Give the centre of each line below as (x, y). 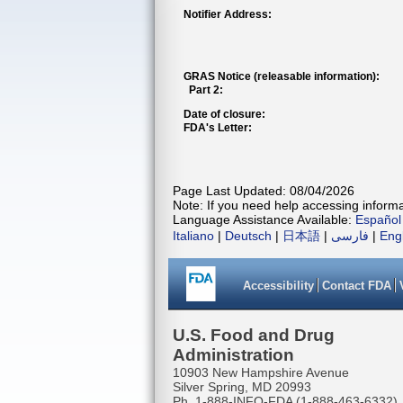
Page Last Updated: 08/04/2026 (264, 191)
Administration (233, 355)
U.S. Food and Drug (254, 335)
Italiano (193, 236)
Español (378, 219)
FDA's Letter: (218, 128)
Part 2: (203, 90)
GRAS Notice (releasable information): (282, 76)
